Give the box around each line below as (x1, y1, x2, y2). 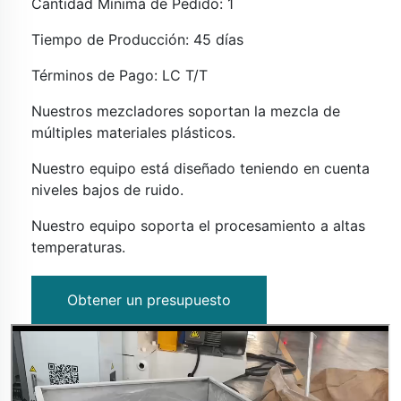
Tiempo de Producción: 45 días (31, 30, 243, 49)
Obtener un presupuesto (67, 291, 231, 310)
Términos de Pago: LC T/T (31, 66, 208, 85)
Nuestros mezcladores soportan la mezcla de (31, 102, 340, 121)
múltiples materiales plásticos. (31, 124, 235, 142)
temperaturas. (31, 238, 125, 257)
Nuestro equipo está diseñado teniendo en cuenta (31, 159, 370, 178)
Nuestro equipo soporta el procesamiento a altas (31, 217, 365, 235)
